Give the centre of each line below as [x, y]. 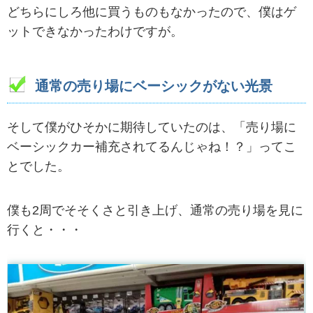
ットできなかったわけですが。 [95, 32]
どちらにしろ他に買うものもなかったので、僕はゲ [152, 12]
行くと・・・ [45, 230]
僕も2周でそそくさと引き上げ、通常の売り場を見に [155, 210]
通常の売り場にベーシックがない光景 [154, 86]
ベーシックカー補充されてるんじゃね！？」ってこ [152, 146]
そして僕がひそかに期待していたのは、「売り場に [152, 127]
